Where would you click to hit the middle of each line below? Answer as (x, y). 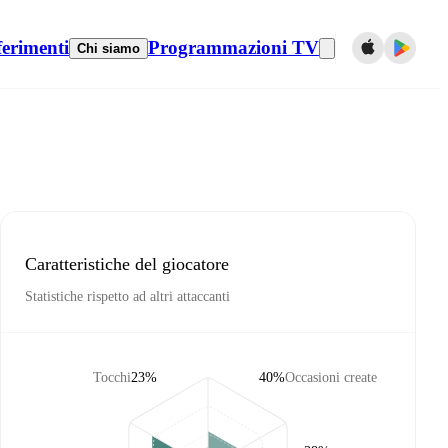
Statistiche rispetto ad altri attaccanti (127, 297)
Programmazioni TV (233, 47)
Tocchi (112, 377)
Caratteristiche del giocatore (127, 263)
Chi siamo (108, 48)
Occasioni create (331, 377)
